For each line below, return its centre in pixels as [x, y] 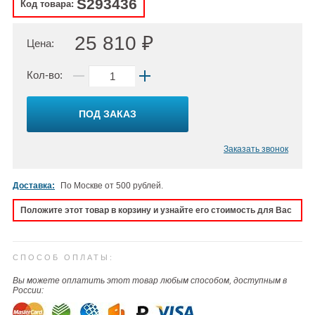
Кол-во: [45, 75]
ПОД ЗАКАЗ [108, 114]
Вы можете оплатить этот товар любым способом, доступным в [150, 280]
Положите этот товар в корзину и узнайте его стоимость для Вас [156, 210]
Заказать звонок [256, 149]
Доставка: [34, 185]
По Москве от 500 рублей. [112, 185]
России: [28, 290]
